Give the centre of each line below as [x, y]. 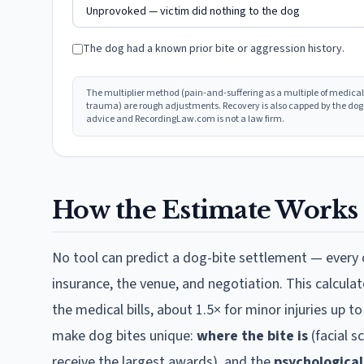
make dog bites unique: [124, 336]
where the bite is [252, 336]
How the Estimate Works [205, 210]
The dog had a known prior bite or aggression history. [214, 49]
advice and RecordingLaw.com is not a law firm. [185, 119]
